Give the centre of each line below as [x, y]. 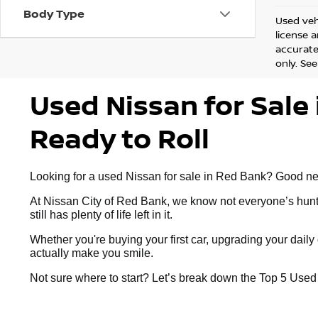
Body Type [54, 13]
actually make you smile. [92, 253]
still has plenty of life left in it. [101, 215]
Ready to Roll [120, 138]
